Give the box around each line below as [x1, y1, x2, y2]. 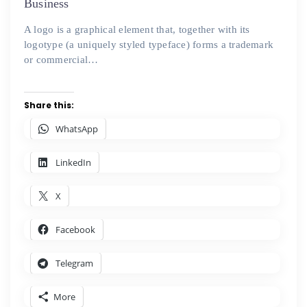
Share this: [24, 99, 74, 112]
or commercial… [24, 54, 99, 66]
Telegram [56, 257, 93, 270]
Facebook [56, 223, 95, 236]
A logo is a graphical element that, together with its [24, 24, 250, 36]
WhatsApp [56, 123, 98, 136]
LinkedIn [56, 156, 91, 169]
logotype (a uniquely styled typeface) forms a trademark [24, 39, 274, 51]
